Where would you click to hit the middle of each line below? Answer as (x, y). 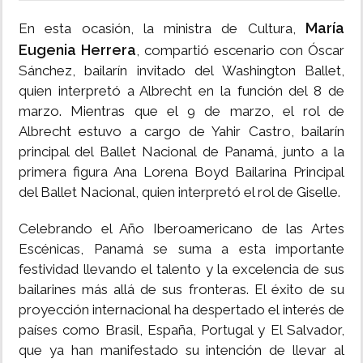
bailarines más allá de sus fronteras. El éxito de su (181, 290)
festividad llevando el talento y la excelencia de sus (181, 269)
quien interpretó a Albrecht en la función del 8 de (181, 91)
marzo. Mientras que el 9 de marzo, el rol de (181, 111)
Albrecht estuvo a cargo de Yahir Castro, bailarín (181, 132)
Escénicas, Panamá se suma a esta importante (181, 249)
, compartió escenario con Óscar (240, 51)
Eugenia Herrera (77, 50)
